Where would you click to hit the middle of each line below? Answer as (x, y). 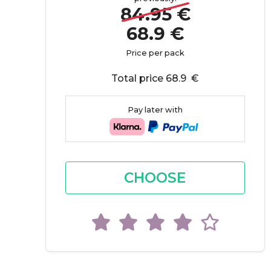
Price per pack (155, 53)
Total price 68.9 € (155, 78)
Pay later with (155, 110)
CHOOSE (155, 178)
